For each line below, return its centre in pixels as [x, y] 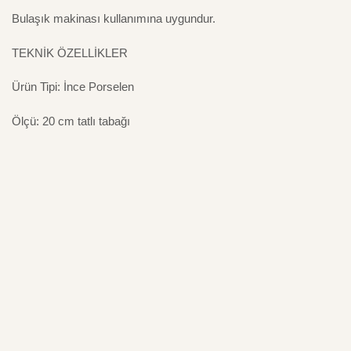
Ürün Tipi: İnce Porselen [73, 87]
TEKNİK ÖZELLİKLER [70, 52]
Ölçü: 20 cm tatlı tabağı [71, 121]
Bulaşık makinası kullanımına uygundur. [114, 19]
